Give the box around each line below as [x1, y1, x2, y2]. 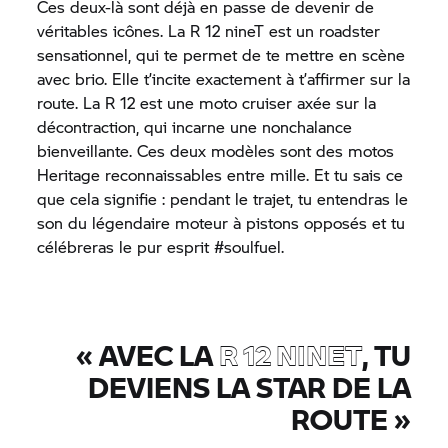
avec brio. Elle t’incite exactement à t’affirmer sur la [37, 67, 411, 90]
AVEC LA [98, 334, 219, 375]
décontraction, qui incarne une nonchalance [37, 115, 353, 138]
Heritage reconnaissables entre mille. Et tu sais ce [37, 163, 404, 186]
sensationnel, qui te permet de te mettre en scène [37, 43, 406, 66]
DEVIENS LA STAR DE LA [87, 366, 411, 407]
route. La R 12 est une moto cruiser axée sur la [37, 91, 377, 114]
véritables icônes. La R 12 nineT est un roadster [37, 19, 381, 42]
